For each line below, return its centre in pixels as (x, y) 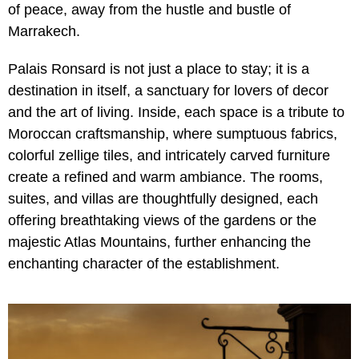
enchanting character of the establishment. (144, 263)
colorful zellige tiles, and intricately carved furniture (169, 155)
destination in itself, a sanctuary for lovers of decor (168, 90)
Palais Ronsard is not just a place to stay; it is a (159, 69)
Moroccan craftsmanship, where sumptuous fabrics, (173, 133)
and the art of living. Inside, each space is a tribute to (176, 112)
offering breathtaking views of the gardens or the (162, 220)
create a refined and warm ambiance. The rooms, (165, 177)
